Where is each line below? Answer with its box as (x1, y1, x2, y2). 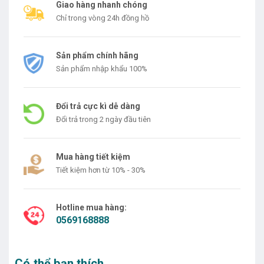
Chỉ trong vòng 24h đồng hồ (56, 13, 149, 22)
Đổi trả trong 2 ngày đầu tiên (56, 114, 151, 124)
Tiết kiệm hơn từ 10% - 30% (56, 165, 146, 174)
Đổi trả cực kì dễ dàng (56, 101, 140, 111)
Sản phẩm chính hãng (56, 50, 138, 60)
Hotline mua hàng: (56, 202, 127, 212)
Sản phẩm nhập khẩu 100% (56, 64, 147, 73)
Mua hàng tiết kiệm (56, 151, 130, 161)
